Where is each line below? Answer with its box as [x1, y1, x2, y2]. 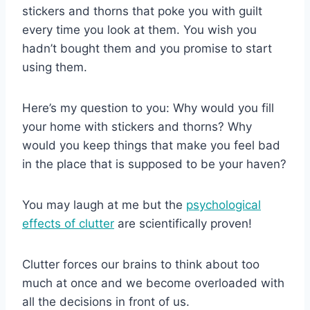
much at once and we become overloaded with [22, 275, 284, 290]
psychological [186, 197, 261, 212]
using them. [22, 60, 87, 74]
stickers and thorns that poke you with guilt [22, 3, 262, 18]
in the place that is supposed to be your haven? [22, 156, 286, 171]
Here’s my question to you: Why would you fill [22, 100, 274, 115]
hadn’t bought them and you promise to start [22, 41, 272, 55]
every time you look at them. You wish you [22, 22, 257, 37]
